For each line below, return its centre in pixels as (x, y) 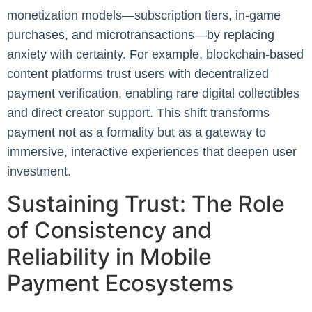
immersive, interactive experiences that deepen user (152, 151)
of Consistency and (109, 231)
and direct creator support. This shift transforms (138, 112)
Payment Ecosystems (120, 283)
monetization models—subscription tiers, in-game (144, 15)
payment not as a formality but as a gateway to (136, 132)
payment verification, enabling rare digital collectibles (153, 93)
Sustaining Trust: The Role (146, 204)
